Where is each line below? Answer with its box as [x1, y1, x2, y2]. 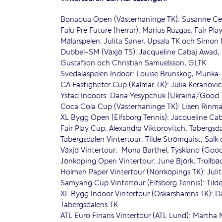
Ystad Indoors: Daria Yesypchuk [60, 90, 166, 102]
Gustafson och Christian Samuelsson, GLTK [60, 57, 206, 69]
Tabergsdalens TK [60, 199, 118, 211]
